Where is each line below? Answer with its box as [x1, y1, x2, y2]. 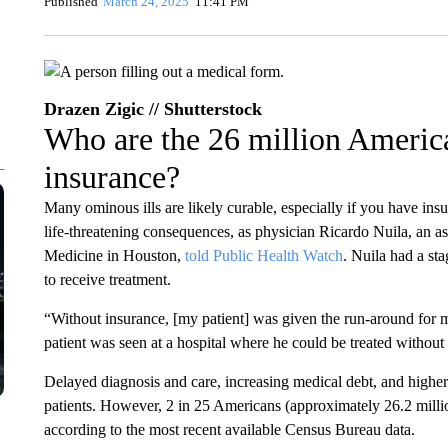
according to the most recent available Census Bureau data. [43, 421, 415, 438]
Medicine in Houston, [43, 247, 185, 264]
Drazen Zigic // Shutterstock [43, 99, 262, 119]
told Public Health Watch [184, 247, 343, 264]
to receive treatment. [43, 271, 171, 288]
